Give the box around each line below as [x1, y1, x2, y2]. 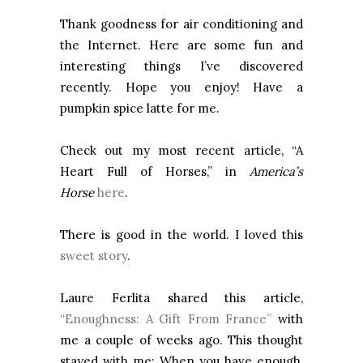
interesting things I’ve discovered [60, 58, 303, 75]
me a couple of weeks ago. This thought [60, 332, 303, 348]
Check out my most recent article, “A [60, 143, 303, 159]
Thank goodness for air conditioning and [60, 16, 303, 32]
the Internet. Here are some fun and [60, 37, 303, 53]
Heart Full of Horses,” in [60, 164, 250, 180]
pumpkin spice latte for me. [60, 100, 220, 117]
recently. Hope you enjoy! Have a [60, 79, 303, 96]
